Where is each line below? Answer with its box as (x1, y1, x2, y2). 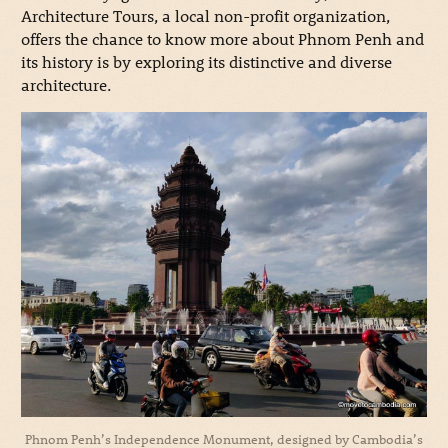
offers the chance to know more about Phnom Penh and (20, 28, 424, 50)
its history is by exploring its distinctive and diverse (20, 51, 392, 73)
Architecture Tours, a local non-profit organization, (20, 5, 390, 27)
